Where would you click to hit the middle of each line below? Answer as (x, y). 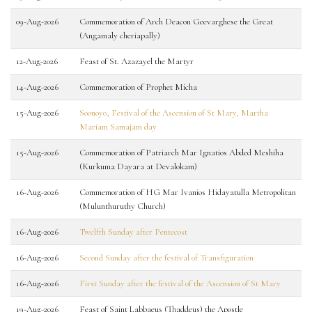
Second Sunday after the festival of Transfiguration (166, 258)
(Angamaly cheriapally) (120, 36)
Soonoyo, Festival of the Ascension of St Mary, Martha (174, 113)
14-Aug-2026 (37, 87)
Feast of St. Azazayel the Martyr (136, 61)
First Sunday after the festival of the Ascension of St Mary (180, 283)
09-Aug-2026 (37, 22)
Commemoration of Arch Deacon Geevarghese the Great (176, 22)
